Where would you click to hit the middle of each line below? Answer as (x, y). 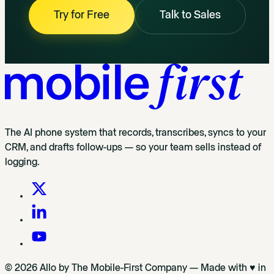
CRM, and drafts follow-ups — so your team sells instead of (133, 148)
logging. (22, 162)
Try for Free (81, 15)
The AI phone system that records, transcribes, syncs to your (135, 133)
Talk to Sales (190, 15)
